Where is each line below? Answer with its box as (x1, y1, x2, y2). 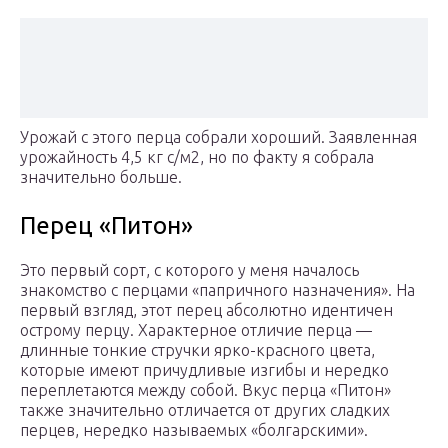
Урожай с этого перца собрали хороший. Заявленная (20, 128, 417, 147)
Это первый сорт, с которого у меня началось (20, 261, 359, 280)
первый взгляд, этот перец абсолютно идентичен (20, 301, 393, 320)
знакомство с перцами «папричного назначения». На (20, 281, 415, 300)
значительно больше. (20, 168, 182, 187)
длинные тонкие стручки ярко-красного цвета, (20, 341, 375, 360)
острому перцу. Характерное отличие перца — (20, 321, 372, 340)
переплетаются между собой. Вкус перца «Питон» (20, 381, 391, 400)
